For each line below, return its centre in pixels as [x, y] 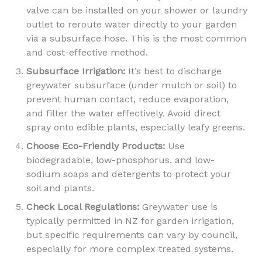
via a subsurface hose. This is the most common [136, 38]
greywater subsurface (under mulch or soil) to [131, 85]
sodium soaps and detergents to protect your [128, 174]
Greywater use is [178, 207]
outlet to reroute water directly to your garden [131, 24]
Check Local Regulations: [82, 207]
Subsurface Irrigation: [75, 71]
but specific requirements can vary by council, [132, 235]
